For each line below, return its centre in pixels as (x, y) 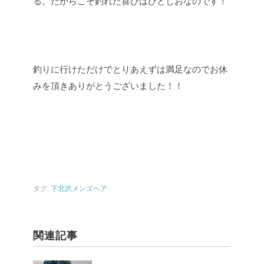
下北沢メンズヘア (79, 189)
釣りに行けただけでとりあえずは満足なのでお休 (130, 69)
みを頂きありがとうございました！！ (108, 86)
